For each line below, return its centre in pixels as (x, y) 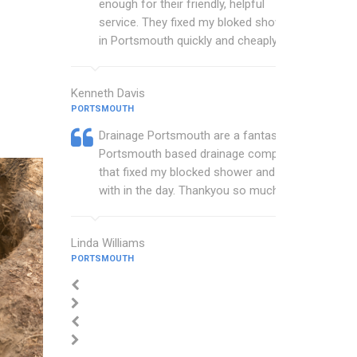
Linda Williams (108, 243)
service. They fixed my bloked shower (196, 22)
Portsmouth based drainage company (197, 154)
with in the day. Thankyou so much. (190, 190)
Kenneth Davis (108, 93)
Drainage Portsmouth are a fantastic (194, 135)
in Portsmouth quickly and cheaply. (188, 41)
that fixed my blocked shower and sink (198, 172)
